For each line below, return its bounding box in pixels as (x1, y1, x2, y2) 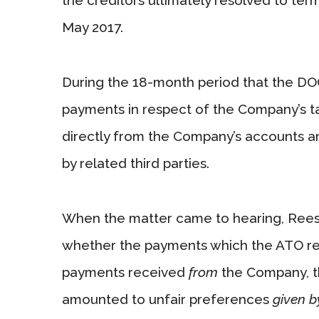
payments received (62, 263, 189, 280)
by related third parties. (62, 155, 209, 171)
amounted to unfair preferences (62, 291, 273, 307)
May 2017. (62, 19, 123, 35)
